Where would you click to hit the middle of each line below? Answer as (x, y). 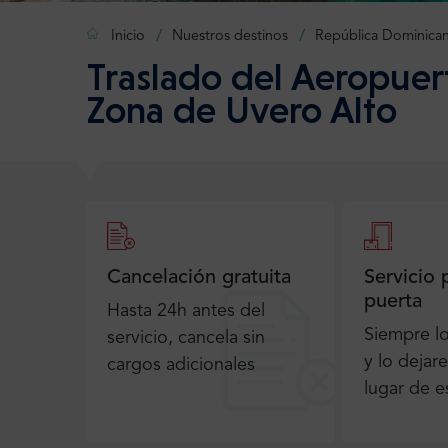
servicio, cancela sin (186, 338)
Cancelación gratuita (199, 278)
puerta (392, 302)
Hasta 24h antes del (186, 311)
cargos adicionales (181, 365)
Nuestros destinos (230, 36)
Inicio (128, 36)
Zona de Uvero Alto (242, 110)
